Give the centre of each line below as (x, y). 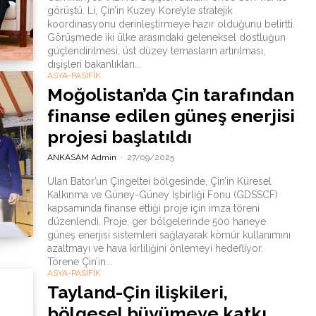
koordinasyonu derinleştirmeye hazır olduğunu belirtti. (171, 24)
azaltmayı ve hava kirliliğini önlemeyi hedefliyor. (155, 248)
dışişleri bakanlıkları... (94, 64)
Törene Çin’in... (79, 262)
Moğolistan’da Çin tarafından (170, 95)
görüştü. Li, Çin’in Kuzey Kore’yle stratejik (139, 11)
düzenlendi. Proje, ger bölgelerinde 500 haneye (156, 221)
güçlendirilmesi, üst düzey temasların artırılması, (156, 51)
